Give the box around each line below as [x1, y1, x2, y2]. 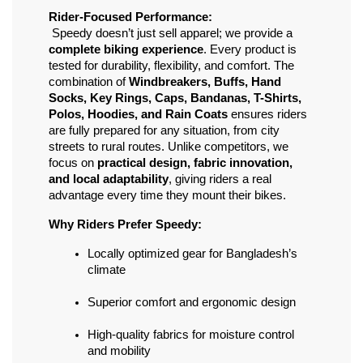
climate [88, 263, 126, 277]
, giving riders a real [169, 173, 271, 186]
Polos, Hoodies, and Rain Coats [49, 108, 228, 122]
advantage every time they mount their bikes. [49, 189, 286, 203]
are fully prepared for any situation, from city [49, 124, 280, 138]
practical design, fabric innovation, [97, 156, 293, 170]
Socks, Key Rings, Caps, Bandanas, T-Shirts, [49, 92, 301, 105]
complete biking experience [49, 43, 203, 57]
